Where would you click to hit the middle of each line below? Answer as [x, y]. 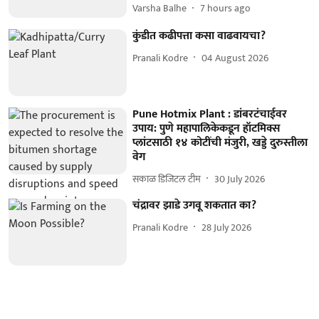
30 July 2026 [240, 179]
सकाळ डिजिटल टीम [167, 179]
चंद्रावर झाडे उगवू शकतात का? [195, 206]
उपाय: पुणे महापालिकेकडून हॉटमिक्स [206, 129]
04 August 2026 [235, 58]
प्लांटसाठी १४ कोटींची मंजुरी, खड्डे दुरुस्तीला [220, 143]
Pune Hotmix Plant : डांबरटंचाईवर [210, 115]
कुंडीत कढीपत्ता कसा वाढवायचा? [199, 36]
